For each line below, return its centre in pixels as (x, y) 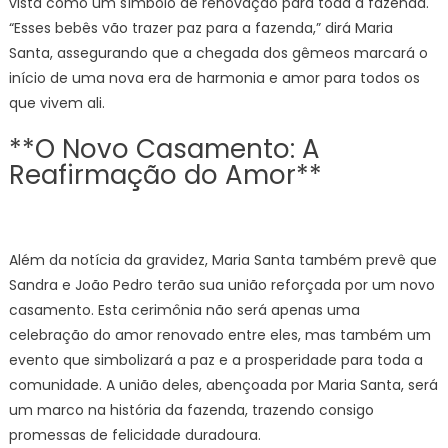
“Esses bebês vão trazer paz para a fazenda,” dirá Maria (200, 28)
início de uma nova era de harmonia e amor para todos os (214, 78)
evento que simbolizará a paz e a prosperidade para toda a (215, 360)
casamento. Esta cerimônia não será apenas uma (184, 310)
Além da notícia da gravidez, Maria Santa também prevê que (222, 260)
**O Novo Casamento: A (164, 149)
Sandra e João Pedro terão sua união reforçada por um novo (221, 285)
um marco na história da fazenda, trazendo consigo (191, 410)
